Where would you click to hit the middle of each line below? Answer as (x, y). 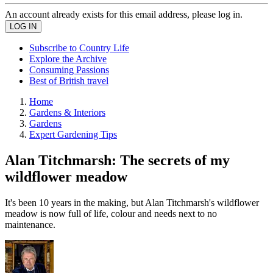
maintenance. (30, 224)
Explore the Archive (68, 59)
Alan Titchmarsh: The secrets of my (117, 160)
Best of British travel (69, 81)
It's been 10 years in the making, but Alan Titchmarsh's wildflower (132, 202)
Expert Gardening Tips (73, 134)
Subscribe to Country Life (79, 48)
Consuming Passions (69, 70)
